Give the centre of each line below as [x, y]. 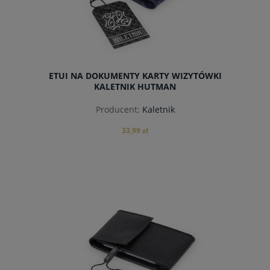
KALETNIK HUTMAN [135, 87]
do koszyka [135, 204]
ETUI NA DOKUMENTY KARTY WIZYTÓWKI [135, 76]
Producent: [118, 109]
